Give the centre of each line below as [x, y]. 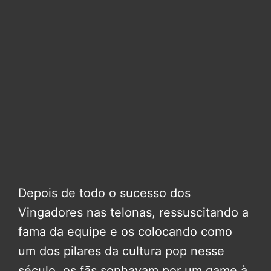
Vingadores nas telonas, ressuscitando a [133, 212]
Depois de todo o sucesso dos [104, 193]
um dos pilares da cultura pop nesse [121, 251]
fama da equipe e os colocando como [125, 231]
